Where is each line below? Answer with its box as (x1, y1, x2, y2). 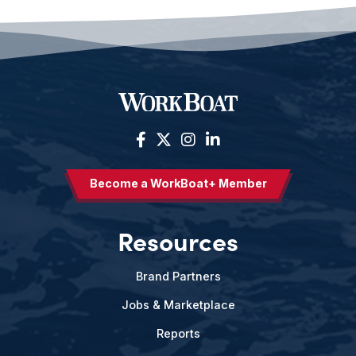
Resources (118, 222, 238, 258)
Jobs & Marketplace (121, 297, 235, 311)
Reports (156, 326, 200, 340)
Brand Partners (135, 269, 221, 283)
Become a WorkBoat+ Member (89, 176, 267, 190)
